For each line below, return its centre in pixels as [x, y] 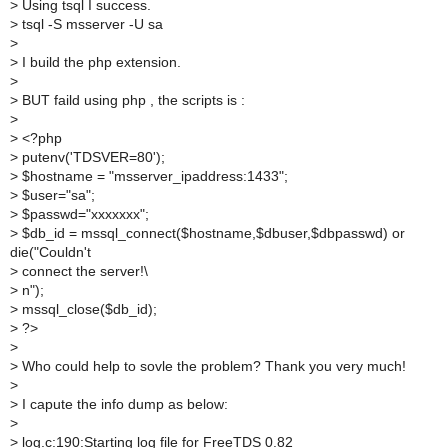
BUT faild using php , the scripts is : [131, 100]
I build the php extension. [99, 62]
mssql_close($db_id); [87, 309]
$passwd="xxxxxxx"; [83, 214]
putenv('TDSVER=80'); [91, 157]
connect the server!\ [83, 271]
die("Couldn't [50, 252]
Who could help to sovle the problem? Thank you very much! [212, 366]
